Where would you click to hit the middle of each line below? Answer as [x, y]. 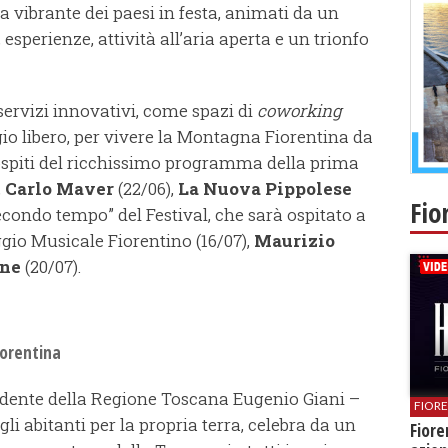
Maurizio [294, 241]
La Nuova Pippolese [265, 189]
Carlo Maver [59, 189]
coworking [299, 111]
